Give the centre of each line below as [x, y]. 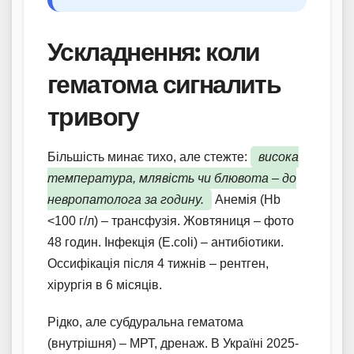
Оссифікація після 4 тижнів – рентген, [158, 264]
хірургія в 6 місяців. [105, 285]
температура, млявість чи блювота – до [172, 179]
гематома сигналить [164, 84]
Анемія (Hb [246, 200]
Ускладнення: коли [154, 51]
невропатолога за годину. [126, 200]
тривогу [93, 116]
